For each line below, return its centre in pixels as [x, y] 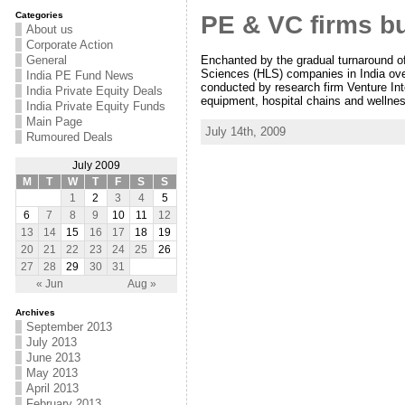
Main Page [54, 122]
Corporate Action [69, 45]
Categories [39, 15]
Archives [35, 312]
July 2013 [51, 342]
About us [49, 29]
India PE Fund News [80, 75]
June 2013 [53, 358]
